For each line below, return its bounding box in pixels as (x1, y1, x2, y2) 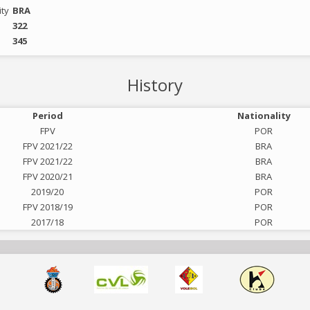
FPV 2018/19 (22, 201, 73, 213)
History (127, 73, 183, 96)
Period (32, 109, 63, 122)
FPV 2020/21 (22, 170, 73, 183)
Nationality (237, 109, 291, 122)
